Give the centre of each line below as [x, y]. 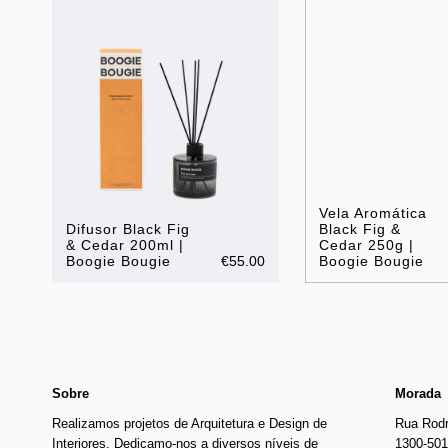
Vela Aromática [373, 213]
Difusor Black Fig [128, 229]
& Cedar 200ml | [125, 245]
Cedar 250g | [367, 245]
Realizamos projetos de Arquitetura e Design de [189, 424]
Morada [418, 394]
